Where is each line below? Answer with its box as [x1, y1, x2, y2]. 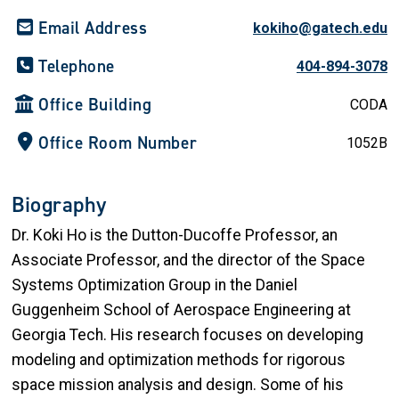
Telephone [38, 55, 116, 78]
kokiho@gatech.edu [253, 20, 387, 37]
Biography [12, 191, 108, 220]
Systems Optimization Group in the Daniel [12, 276, 297, 295]
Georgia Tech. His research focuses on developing [12, 326, 363, 345]
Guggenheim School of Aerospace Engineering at [12, 301, 351, 320]
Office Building [38, 94, 152, 117]
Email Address [38, 17, 148, 40]
